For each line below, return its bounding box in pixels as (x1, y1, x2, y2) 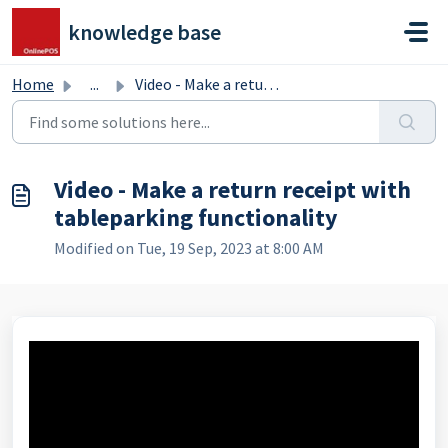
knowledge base (68, 18, 221, 46)
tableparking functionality (54, 202, 338, 233)
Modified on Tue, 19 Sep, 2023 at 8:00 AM (54, 238, 324, 258)
